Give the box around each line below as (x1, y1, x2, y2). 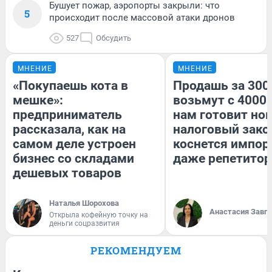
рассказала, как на (13, 121, 126, 137)
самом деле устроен (13, 136, 136, 151)
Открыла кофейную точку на (49, 210, 148, 219)
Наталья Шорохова (49, 198, 119, 208)
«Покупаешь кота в (13, 78, 128, 93)
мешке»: (13, 92, 63, 107)
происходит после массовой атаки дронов (49, 12, 235, 23)
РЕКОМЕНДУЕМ (90, 243, 182, 257)
